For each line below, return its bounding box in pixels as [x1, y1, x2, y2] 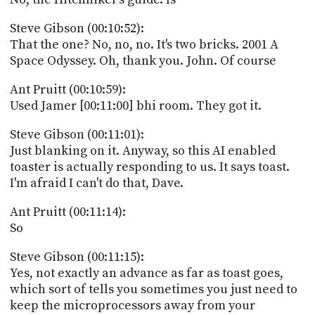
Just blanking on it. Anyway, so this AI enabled [9, 142, 276, 159]
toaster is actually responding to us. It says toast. [9, 158, 290, 175]
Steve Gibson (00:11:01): [9, 126, 144, 143]
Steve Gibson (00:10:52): [9, 20, 144, 37]
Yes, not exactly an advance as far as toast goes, [9, 264, 283, 281]
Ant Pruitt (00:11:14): [9, 203, 126, 220]
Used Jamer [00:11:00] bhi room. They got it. [9, 97, 262, 114]
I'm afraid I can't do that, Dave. [9, 174, 184, 191]
